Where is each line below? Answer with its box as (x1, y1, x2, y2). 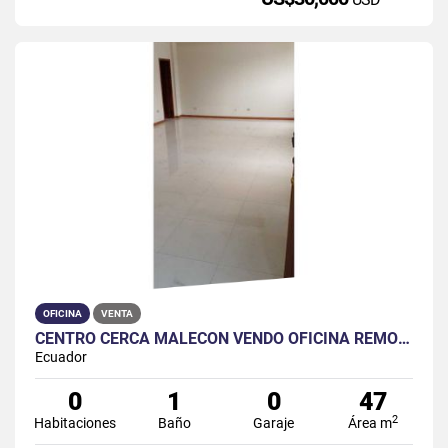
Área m (348, 414, 393, 431)
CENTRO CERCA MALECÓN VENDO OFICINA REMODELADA (398, 328, 410, 348)
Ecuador (35, 348, 87, 365)
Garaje (253, 414, 295, 431)
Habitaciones (33, 414, 116, 431)
